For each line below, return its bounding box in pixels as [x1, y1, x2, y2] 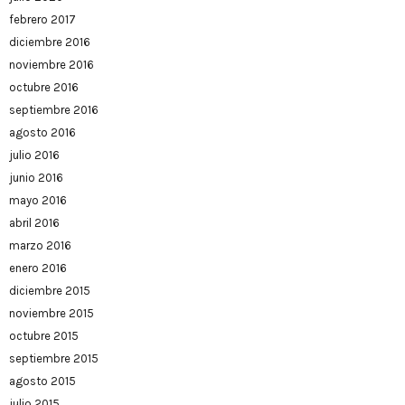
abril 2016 [9, 216, 60, 230]
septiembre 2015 [9, 352, 99, 365]
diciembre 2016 [9, 35, 90, 49]
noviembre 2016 [9, 58, 94, 71]
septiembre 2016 [9, 103, 99, 117]
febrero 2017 [9, 13, 76, 26]
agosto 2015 [9, 374, 76, 388]
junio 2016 [9, 171, 63, 184]
